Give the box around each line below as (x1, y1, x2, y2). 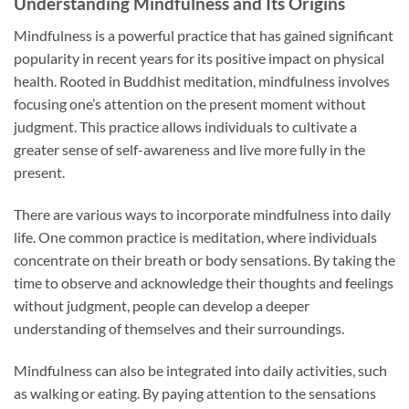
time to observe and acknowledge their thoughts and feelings (14, 273, 393, 291)
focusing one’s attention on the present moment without (14, 95, 366, 112)
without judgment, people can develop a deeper (14, 296, 309, 314)
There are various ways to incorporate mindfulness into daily (14, 204, 391, 223)
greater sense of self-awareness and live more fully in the (14, 141, 365, 158)
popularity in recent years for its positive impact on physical (14, 49, 384, 67)
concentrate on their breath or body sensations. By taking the (14, 250, 395, 268)
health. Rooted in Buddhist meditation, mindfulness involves (14, 72, 390, 89)
